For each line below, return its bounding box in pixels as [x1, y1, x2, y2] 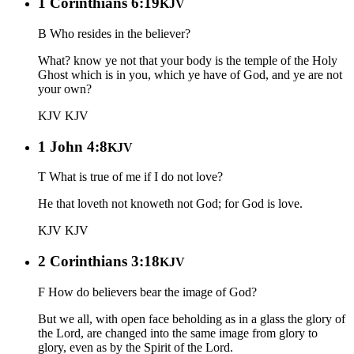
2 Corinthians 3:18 [38, 252, 160, 269]
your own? [38, 81, 92, 96]
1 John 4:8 [38, 137, 107, 155]
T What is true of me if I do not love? [38, 170, 223, 184]
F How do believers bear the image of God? [38, 284, 257, 299]
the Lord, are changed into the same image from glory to [38, 326, 318, 340]
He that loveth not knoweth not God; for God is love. [38, 197, 303, 211]
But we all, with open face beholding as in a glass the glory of [38, 311, 345, 326]
